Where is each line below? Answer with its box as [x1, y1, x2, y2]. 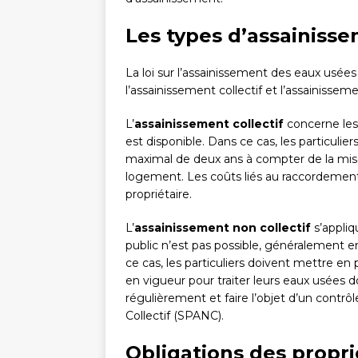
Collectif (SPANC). [125, 308, 224, 324]
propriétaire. [125, 187, 192, 202]
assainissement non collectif [134, 221, 311, 236]
